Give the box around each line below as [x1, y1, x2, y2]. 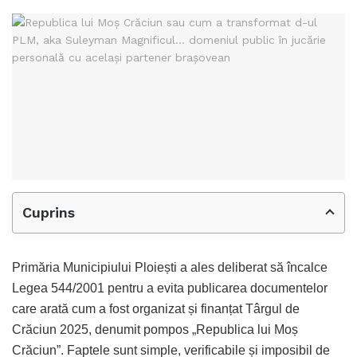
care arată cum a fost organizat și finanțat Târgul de [12, 301, 300, 316]
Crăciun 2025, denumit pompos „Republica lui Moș [12, 322, 298, 336]
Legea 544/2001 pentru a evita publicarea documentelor [12, 280, 328, 295]
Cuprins [22, 203, 75, 221]
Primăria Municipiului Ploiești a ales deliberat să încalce [12, 260, 328, 274]
